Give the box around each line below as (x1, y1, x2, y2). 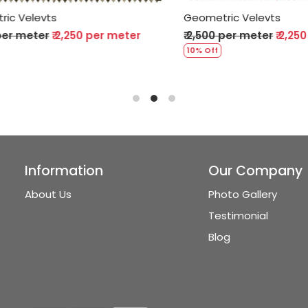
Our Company (208, 161, 302, 180)
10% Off (168, 44, 200, 56)
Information (25, 161, 103, 180)
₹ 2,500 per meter (165, 27, 255, 43)
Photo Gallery (208, 187, 277, 202)
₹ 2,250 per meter (33, 27, 122, 43)
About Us (25, 187, 71, 202)
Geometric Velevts (165, 10, 263, 25)
